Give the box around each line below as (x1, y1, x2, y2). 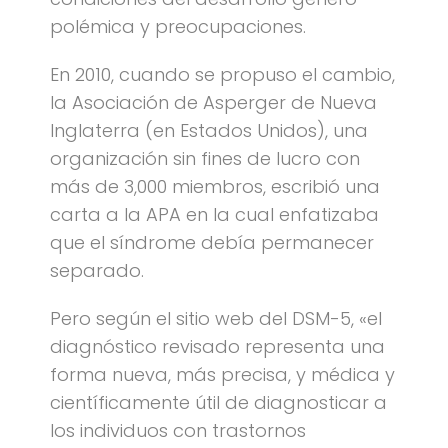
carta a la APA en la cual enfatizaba (50, 202, 379, 227)
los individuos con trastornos (50, 418, 306, 443)
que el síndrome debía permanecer (50, 230, 374, 255)
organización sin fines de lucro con (50, 146, 360, 171)
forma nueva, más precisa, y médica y (50, 362, 395, 387)
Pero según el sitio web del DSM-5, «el (50, 306, 382, 331)
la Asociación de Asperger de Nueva (50, 90, 377, 115)
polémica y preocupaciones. (50, 14, 306, 39)
